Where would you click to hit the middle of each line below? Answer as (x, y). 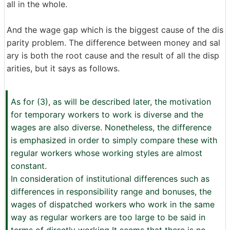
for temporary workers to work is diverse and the (107, 114)
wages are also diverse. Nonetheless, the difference (111, 127)
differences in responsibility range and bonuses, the (111, 191)
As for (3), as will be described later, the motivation (111, 102)
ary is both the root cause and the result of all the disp (113, 55)
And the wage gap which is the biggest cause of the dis (115, 30)
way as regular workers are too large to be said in (108, 217)
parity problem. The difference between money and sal (113, 43)
